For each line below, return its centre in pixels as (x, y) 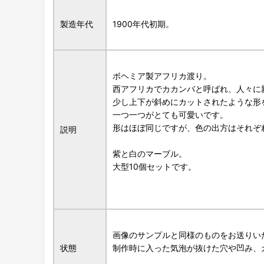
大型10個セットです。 (154, 167)
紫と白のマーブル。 (150, 154)
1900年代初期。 (143, 24)
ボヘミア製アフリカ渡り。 (162, 76)
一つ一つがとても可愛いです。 (170, 115)
